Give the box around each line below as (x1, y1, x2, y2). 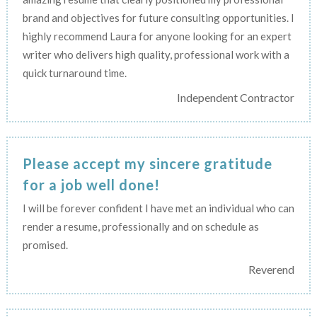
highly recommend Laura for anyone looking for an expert (22, 29, 292, 42)
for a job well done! (22, 175, 160, 193)
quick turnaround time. (22, 66, 127, 79)
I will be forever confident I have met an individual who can (22, 201, 294, 214)
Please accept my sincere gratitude (22, 154, 272, 172)
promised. (22, 238, 68, 251)
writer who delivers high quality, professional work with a (22, 47, 289, 61)
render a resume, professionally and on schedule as (22, 219, 259, 233)
